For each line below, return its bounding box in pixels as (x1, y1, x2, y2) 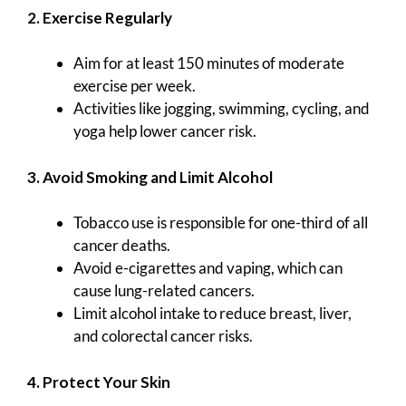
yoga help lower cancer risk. (73, 121, 256, 141)
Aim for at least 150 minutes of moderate (73, 53, 344, 73)
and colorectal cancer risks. (73, 326, 253, 346)
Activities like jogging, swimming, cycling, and (73, 99, 370, 119)
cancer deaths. (73, 236, 170, 256)
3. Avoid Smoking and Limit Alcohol (27, 167, 273, 187)
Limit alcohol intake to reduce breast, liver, (73, 304, 352, 324)
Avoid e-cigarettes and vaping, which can (73, 258, 343, 278)
